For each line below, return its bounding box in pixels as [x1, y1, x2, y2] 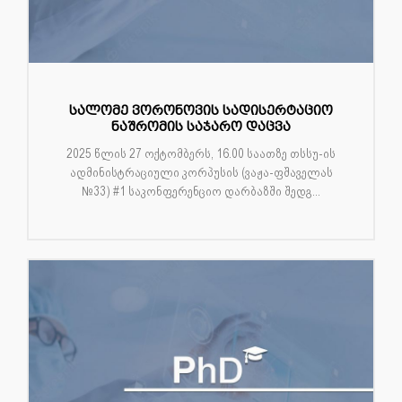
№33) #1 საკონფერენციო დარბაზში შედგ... [82, 184, 320, 199]
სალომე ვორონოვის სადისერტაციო [69, 103, 333, 119]
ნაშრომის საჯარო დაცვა [111, 119, 291, 135]
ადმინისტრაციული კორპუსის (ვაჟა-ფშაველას [69, 165, 333, 180]
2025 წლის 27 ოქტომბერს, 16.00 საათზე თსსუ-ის [66, 146, 336, 162]
